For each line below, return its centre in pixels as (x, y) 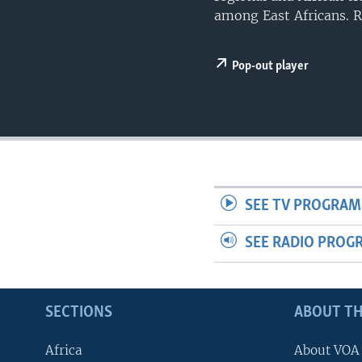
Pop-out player (271, 66)
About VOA (327, 350)
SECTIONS (79, 313)
